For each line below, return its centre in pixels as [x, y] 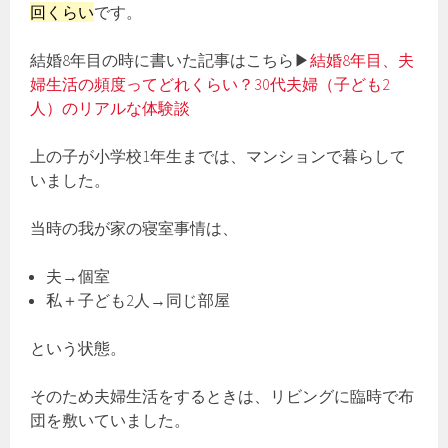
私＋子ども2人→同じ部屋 [138, 300]
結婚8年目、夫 [362, 60]
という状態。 [78, 348]
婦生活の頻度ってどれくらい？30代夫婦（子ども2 [210, 84]
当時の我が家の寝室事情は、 [134, 228]
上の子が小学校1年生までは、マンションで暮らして [218, 156]
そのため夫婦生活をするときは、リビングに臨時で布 [222, 396]
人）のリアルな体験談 [110, 108]
